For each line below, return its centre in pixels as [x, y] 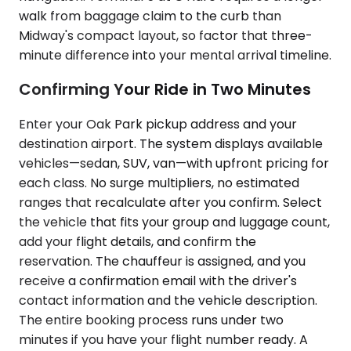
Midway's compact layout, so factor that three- [166, 35]
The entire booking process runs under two [151, 320]
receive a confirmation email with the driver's [158, 280]
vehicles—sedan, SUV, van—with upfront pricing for [174, 163]
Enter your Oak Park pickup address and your [158, 124]
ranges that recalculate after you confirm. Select [170, 202]
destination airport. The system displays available [171, 143]
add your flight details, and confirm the [138, 241]
